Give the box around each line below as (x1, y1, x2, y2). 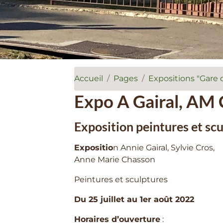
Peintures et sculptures (74, 174, 170, 184)
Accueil (74, 73, 104, 83)
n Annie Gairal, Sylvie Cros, (113, 142, 215, 152)
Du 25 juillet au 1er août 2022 (74, 194, 195, 204)
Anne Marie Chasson (74, 154, 156, 164)
